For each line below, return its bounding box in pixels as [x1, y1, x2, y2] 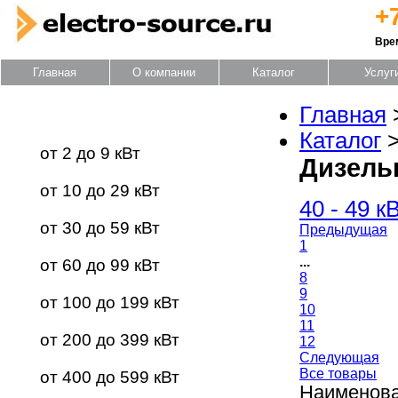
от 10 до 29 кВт [40, 181, 160, 200]
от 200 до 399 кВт [40, 330, 179, 349]
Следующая [299, 350, 379, 365]
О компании [132, 66, 196, 79]
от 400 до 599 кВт [40, 368, 179, 386]
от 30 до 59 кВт [40, 219, 160, 237]
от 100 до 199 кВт [40, 293, 179, 312]
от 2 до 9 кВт [40, 144, 140, 163]
